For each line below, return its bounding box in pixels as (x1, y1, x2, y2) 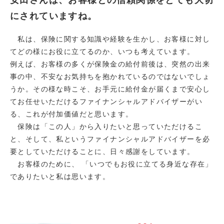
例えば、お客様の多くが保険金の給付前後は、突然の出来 (10, 60, 210, 68)
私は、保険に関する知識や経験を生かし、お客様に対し (10, 35, 210, 43)
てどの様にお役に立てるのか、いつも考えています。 (10, 47, 195, 55)
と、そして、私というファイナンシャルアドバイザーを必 (10, 135, 210, 143)
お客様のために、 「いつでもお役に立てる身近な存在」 (10, 160, 213, 168)
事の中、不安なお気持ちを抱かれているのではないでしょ (10, 72, 210, 80)
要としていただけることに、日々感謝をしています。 (10, 147, 195, 155)
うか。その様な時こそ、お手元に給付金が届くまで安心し (10, 85, 210, 93)
